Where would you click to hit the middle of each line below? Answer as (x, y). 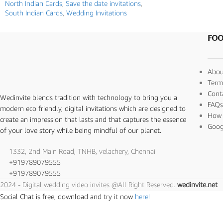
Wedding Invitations (97, 13)
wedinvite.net (197, 185)
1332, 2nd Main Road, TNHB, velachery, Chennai (82, 151)
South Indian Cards (34, 13)
